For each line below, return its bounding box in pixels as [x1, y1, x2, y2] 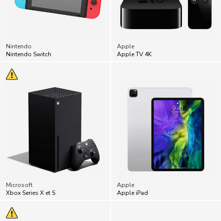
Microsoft [6, 181, 33, 189]
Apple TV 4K [117, 50, 151, 58]
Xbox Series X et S [6, 189, 55, 197]
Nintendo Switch [6, 50, 51, 58]
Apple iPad [117, 189, 148, 197]
